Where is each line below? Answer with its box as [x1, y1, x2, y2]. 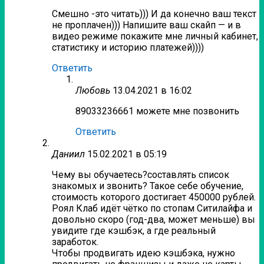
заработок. [52, 236, 98, 248]
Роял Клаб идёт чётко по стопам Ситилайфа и [52, 203, 252, 214]
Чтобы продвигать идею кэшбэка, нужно [52, 247, 235, 259]
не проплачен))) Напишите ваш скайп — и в [52, 19, 241, 31]
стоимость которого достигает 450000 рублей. [52, 192, 256, 203]
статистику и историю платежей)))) [52, 42, 204, 54]
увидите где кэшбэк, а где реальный [52, 225, 216, 237]
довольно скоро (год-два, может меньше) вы [52, 214, 255, 226]
